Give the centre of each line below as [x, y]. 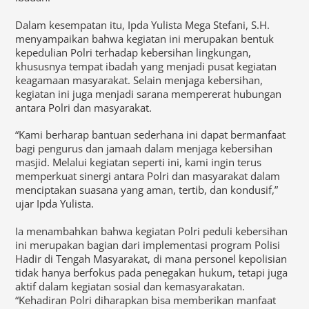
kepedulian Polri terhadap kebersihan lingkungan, [133, 52]
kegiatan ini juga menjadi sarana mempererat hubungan [149, 93]
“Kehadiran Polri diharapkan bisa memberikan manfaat [146, 300]
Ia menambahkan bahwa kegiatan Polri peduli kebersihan [152, 231]
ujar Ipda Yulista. [55, 204]
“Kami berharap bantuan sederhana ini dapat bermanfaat [151, 135]
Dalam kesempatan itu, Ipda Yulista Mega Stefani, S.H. [143, 24]
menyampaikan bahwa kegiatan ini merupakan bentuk [145, 38]
